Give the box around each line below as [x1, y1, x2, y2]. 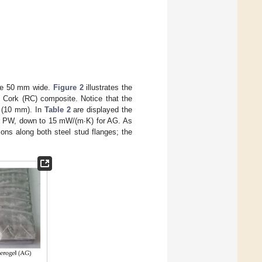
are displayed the [70, 105, 133, 115]
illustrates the [83, 83, 133, 92]
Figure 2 [53, 83, 84, 92]
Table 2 [44, 105, 71, 115]
